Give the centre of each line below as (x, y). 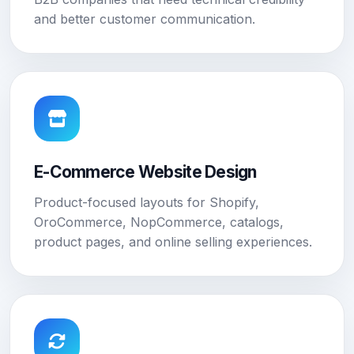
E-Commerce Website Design (145, 172)
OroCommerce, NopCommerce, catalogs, (159, 222)
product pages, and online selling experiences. (173, 242)
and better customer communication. (145, 19)
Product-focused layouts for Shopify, (147, 202)
